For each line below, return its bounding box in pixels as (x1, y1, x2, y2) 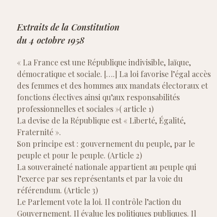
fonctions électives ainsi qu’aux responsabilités (17, 92, 180, 103)
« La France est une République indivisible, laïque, (17, 57, 191, 68)
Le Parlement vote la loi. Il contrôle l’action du (17, 197, 181, 207)
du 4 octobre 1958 (17, 34, 84, 46)
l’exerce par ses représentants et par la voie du (17, 173, 183, 184)
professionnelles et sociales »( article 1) (17, 104, 154, 114)
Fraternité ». (17, 127, 61, 138)
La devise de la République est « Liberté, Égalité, (17, 115, 186, 126)
